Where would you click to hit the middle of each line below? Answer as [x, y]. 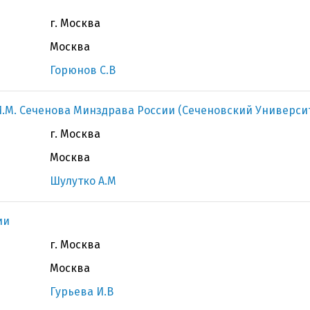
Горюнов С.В [83, 70]
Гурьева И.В [82, 292]
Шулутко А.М [83, 181]
